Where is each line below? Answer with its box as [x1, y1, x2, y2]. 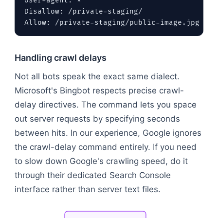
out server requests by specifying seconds [15, 113, 180, 124]
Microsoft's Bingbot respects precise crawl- [15, 85, 184, 95]
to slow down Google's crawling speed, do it [15, 156, 188, 166]
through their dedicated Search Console [15, 170, 171, 180]
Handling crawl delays [15, 52, 107, 63]
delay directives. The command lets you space [15, 99, 197, 109]
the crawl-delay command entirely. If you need [15, 142, 197, 152]
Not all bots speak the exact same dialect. [15, 71, 180, 81]
